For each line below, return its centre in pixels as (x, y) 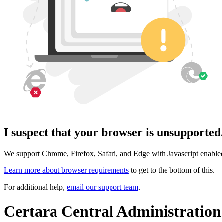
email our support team (103, 187)
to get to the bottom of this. (172, 170)
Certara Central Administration (112, 211)
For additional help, (35, 187)
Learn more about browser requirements (66, 170)
